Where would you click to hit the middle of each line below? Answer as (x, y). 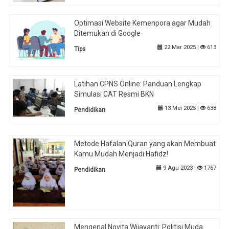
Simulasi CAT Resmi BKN (114, 94)
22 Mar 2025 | (181, 47)
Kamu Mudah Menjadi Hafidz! (121, 154)
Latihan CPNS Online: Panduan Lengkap (138, 84)
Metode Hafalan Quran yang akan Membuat (145, 144)
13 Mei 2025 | (181, 108)
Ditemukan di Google (108, 33)
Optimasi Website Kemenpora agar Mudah (143, 23)
